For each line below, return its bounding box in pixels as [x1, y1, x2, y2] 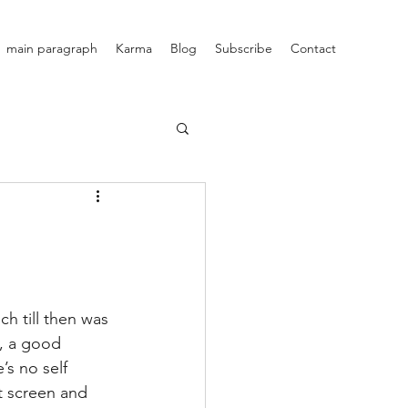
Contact [291, 40, 336, 56]
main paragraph [6, 40, 97, 56]
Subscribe [215, 40, 272, 56]
